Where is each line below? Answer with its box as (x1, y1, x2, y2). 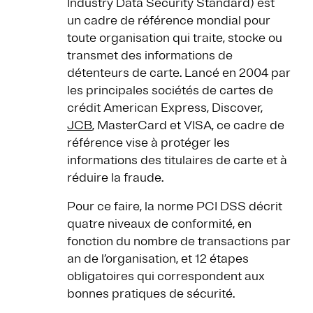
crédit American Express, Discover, (67, 100, 263, 116)
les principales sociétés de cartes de (67, 82, 273, 99)
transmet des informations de (67, 48, 233, 64)
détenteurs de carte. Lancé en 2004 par (67, 65, 291, 81)
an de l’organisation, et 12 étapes (67, 251, 249, 267)
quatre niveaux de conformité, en (67, 216, 252, 232)
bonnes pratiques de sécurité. (67, 286, 235, 302)
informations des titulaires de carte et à (67, 152, 287, 168)
